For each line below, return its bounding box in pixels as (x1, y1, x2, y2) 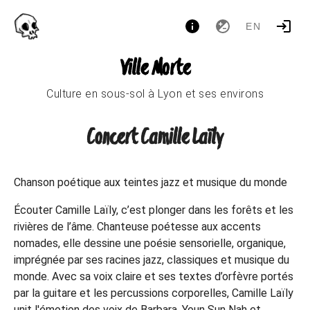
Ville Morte (120, 55, 190, 82)
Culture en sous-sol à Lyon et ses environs (46, 87, 264, 100)
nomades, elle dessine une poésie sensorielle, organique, (14, 237, 286, 250)
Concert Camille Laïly (87, 125, 223, 152)
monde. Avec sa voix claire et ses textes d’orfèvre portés (14, 270, 293, 283)
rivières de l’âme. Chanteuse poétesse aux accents (14, 220, 261, 233)
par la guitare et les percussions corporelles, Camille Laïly (14, 286, 293, 300)
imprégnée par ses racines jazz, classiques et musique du (14, 253, 289, 266)
